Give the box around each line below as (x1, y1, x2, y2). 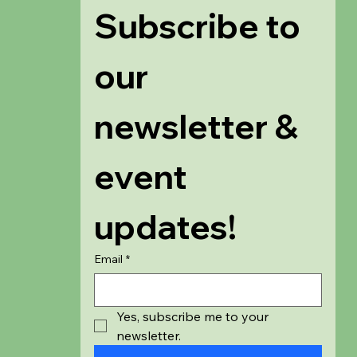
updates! (94, 205, 237, 248)
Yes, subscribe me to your (116, 308, 269, 324)
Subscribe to (94, 4, 301, 47)
